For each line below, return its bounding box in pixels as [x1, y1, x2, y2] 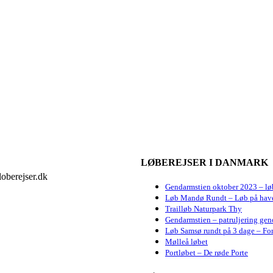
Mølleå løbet [165, 237, 208, 247]
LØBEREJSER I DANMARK [141, 157, 268, 168]
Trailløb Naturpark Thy [165, 204, 242, 214]
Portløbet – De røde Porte [165, 248, 248, 258]
